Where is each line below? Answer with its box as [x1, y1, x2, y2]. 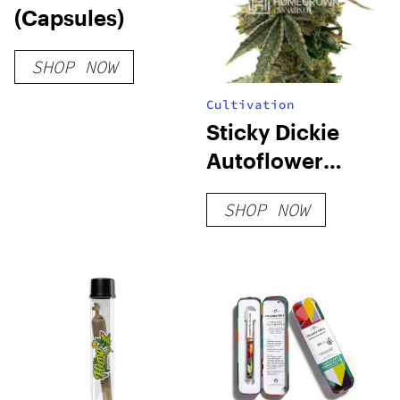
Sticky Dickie [206, 118, 340, 145]
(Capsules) [14, 4, 124, 30]
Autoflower [206, 146, 324, 173]
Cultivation [206, 96, 296, 112]
